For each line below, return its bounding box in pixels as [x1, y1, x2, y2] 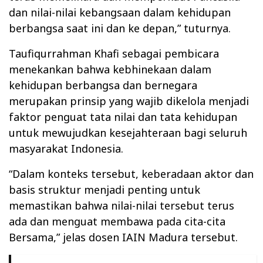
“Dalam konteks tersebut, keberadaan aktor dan [9, 166, 254, 181]
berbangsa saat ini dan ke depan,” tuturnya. [9, 21, 231, 35]
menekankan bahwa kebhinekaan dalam [9, 62, 211, 76]
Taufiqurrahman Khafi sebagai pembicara [9, 46, 219, 60]
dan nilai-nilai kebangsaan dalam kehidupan [9, 5, 231, 19]
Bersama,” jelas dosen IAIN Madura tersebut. [9, 230, 238, 244]
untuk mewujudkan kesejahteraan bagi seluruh [9, 125, 247, 140]
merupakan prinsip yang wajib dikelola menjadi [9, 93, 249, 108]
